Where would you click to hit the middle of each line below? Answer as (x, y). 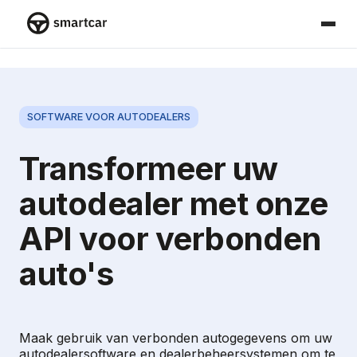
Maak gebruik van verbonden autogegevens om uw (176, 337)
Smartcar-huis (70, 42)
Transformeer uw (149, 168)
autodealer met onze (174, 203)
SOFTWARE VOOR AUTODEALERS (109, 117)
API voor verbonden (170, 238)
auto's (66, 273)
